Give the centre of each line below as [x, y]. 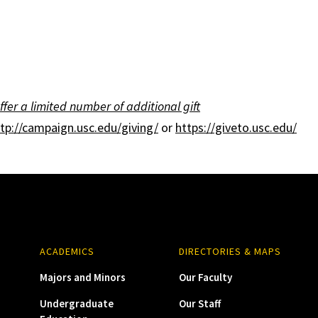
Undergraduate [76, 303]
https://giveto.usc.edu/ [236, 127]
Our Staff [199, 303]
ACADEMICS [67, 251]
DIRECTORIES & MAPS [230, 251]
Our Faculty [205, 277]
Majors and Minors [82, 277]
